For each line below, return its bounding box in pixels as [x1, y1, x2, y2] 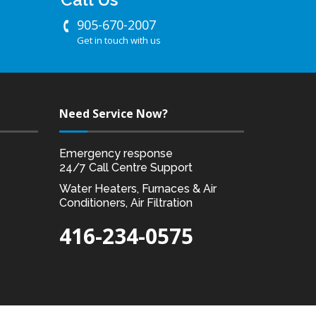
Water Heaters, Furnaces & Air [59, 182, 217, 195]
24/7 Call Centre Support [59, 161, 193, 174]
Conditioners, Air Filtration [59, 196, 193, 209]
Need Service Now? [59, 106, 168, 121]
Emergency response [59, 147, 173, 160]
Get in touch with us [77, 34, 161, 47]
